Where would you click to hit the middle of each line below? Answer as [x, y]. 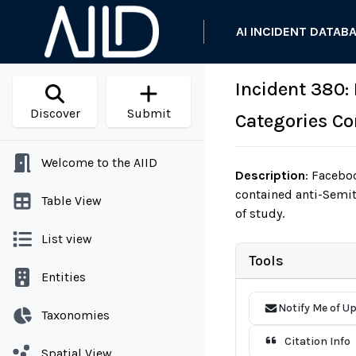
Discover [55, 113]
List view [67, 239]
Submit [149, 113]
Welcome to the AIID [99, 163]
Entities [64, 277]
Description [270, 175]
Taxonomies [75, 315]
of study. [260, 213]
